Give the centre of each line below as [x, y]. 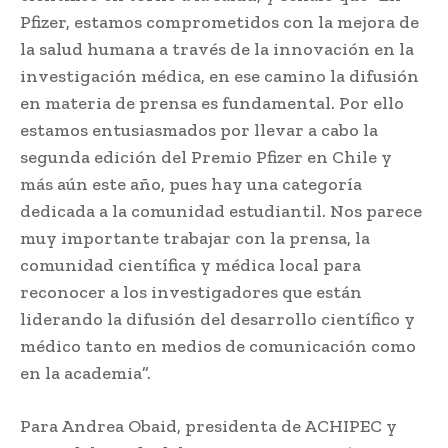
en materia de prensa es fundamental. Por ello [212, 102]
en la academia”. [87, 372]
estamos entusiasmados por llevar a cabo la [199, 129]
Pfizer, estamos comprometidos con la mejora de [219, 21]
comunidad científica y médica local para [190, 264]
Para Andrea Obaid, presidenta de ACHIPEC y [208, 425]
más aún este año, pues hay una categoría [191, 183]
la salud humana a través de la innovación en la [217, 48]
